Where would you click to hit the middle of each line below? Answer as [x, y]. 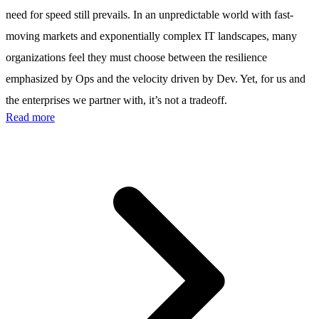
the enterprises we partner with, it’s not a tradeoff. [116, 100]
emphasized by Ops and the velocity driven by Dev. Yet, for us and [156, 78]
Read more [30, 117]
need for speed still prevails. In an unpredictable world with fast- [150, 14]
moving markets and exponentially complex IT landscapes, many [151, 36]
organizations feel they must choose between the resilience [136, 57]
